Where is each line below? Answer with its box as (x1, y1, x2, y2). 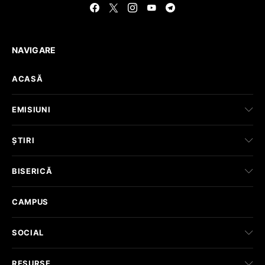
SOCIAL (12, 227, 44, 237)
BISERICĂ (12, 166, 53, 176)
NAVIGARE (12, 44, 56, 55)
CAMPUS (12, 196, 49, 206)
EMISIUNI (12, 104, 51, 114)
